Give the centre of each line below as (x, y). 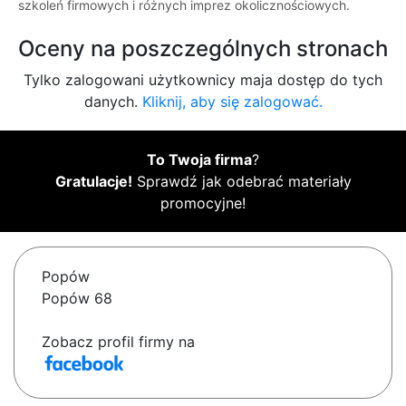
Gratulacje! (93, 182)
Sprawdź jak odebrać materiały (242, 182)
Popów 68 (77, 299)
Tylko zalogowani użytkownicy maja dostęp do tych (203, 80)
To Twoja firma (199, 160)
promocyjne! (203, 203)
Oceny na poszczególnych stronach (203, 49)
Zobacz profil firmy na (118, 342)
